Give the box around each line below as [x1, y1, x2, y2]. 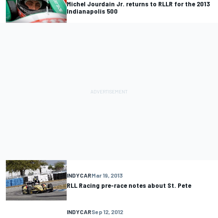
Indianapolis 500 [67, 7, 118, 16]
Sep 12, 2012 [91, 208, 123, 216]
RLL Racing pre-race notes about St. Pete [67, 181, 191, 190]
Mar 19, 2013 [91, 172, 123, 179]
